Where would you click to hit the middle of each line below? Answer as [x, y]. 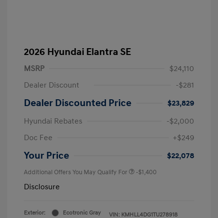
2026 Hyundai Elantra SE [77, 52]
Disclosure [42, 187]
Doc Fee [38, 137]
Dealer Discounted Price [78, 103]
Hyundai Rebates [53, 121]
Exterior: [35, 213]
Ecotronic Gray [82, 213]
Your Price [46, 155]
